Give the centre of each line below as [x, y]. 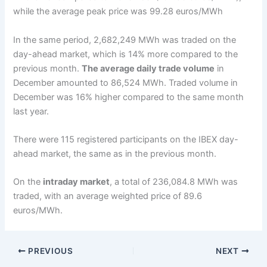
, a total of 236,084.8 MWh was [174, 182]
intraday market [77, 182]
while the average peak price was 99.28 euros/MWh [118, 12]
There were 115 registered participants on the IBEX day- [126, 139]
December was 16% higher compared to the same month [129, 97]
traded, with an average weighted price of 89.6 [108, 196]
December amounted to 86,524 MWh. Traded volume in [126, 83]
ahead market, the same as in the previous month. [116, 153]
